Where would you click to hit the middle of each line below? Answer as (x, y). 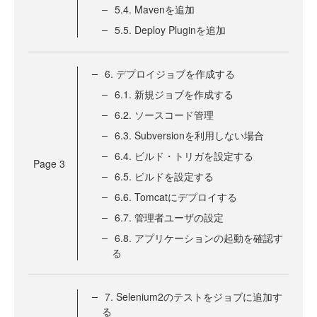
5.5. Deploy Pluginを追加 (170, 30)
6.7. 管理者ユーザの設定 (169, 218)
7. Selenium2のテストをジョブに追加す (194, 297)
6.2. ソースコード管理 (164, 115)
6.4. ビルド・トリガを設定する (184, 156)
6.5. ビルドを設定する (164, 177)
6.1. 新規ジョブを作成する (174, 94)
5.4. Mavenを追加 (155, 10)
